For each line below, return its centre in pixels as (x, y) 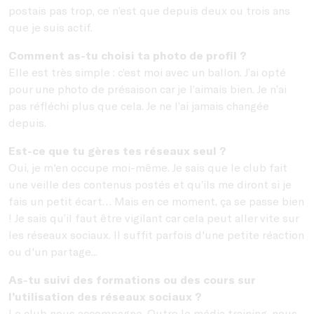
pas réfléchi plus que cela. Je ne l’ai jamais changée (139, 105)
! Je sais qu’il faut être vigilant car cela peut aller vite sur (153, 217)
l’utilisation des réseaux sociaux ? (105, 296)
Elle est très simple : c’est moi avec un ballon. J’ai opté (147, 71)
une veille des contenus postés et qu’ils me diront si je (150, 184)
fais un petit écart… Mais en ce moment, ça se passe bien (156, 200)
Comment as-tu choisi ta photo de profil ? (128, 55)
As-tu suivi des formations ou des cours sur (132, 279)
